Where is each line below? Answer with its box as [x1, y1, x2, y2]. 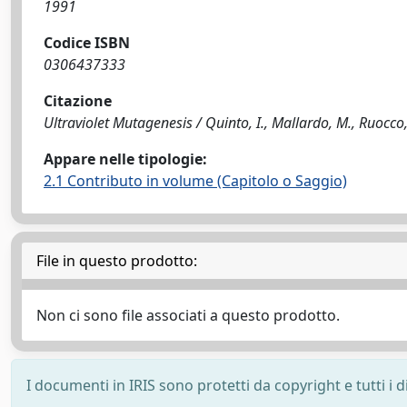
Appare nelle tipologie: [44, 149, 207, 169]
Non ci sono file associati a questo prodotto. [36, 305, 340, 325]
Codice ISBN [44, 33, 130, 53]
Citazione [44, 91, 112, 111]
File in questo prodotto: [36, 251, 197, 271]
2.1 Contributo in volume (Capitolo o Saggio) [44, 171, 347, 191]
